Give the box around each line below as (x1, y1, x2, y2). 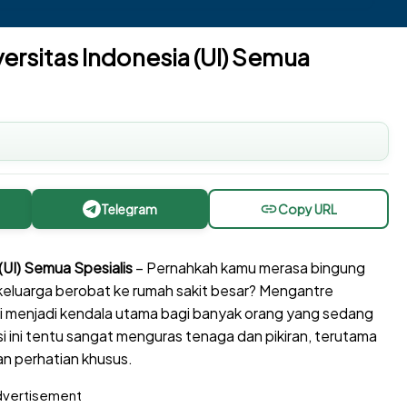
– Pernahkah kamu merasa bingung (132, 258, 365, 278)
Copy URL (278, 201, 338, 218)
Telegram (100, 201, 157, 218)
